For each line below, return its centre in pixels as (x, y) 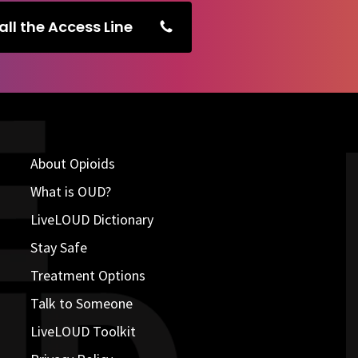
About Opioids (72, 164)
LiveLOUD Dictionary (91, 220)
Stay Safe (58, 248)
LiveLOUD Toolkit (83, 332)
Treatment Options (88, 276)
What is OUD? (70, 192)
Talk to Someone (81, 304)
